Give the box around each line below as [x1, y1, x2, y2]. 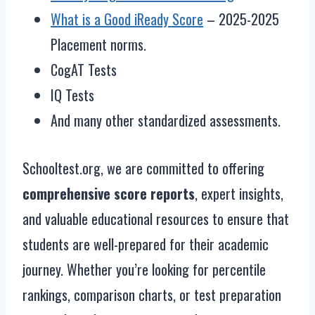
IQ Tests [51, 84, 94, 105]
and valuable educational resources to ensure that [22, 208, 289, 229]
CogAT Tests [51, 59, 117, 80]
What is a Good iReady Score [51, 8, 203, 30]
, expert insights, [195, 183, 283, 204]
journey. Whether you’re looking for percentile [22, 259, 266, 280]
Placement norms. [51, 34, 146, 55]
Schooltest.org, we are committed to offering [22, 157, 264, 179]
